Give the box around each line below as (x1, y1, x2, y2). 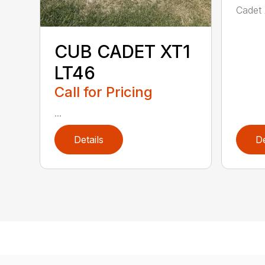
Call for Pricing (54, 83, 153, 101)
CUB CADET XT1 (54, 41, 191, 63)
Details (74, 134, 104, 146)
